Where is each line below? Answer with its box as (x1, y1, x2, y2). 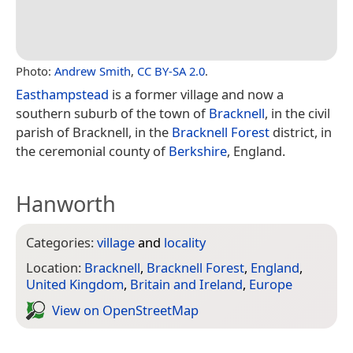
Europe (249, 275, 292, 294)
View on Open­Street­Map (52, 300, 199, 319)
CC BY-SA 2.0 (137, 62, 205, 79)
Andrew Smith (54, 62, 131, 79)
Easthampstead (16, 84, 109, 103)
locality (164, 232, 206, 251)
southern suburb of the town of (16, 103, 209, 122)
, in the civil (265, 103, 330, 122)
